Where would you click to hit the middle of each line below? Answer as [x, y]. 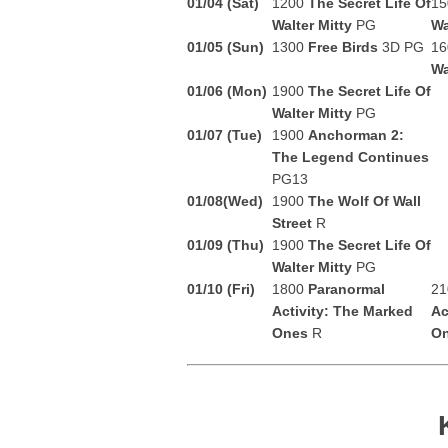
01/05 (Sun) [225, 47]
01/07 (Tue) [224, 135]
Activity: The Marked [342, 311]
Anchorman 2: [356, 135]
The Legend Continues [350, 157]
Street [294, 223]
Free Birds [345, 47]
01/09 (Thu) [225, 245]
